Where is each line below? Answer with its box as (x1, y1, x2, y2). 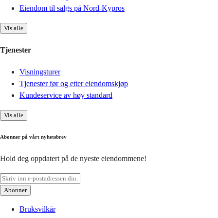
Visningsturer (19, 67, 60, 76)
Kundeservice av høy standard (19, 91, 112, 99)
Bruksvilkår (19, 204, 55, 213)
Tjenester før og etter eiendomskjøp (19, 79, 128, 88)
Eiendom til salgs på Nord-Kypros (19, 4, 125, 13)
